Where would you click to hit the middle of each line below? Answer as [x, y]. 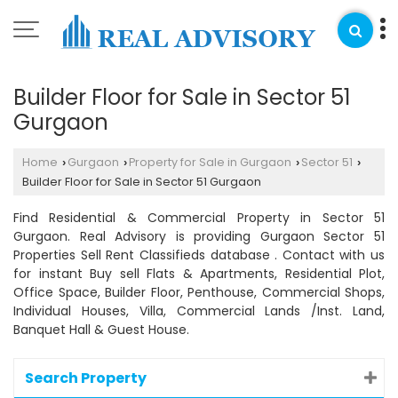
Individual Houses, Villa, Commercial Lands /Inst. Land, [199, 311]
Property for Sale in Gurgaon [210, 162]
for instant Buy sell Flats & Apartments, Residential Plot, [199, 274]
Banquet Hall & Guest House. [101, 330]
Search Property [86, 378]
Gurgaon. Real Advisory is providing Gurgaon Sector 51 [199, 236]
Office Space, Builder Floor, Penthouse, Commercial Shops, [199, 292]
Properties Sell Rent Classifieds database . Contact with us [199, 255]
